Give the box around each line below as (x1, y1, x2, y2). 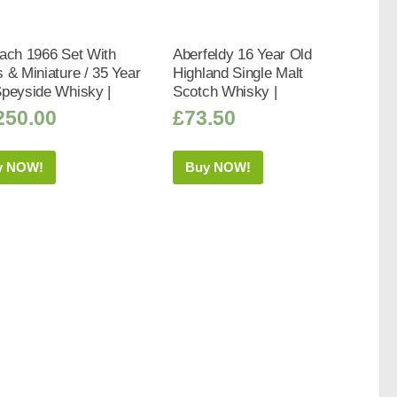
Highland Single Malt (173, 64, 304, 81)
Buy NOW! (185, 160, 252, 175)
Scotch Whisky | (173, 82, 277, 99)
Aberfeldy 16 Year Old (173, 45, 312, 62)
